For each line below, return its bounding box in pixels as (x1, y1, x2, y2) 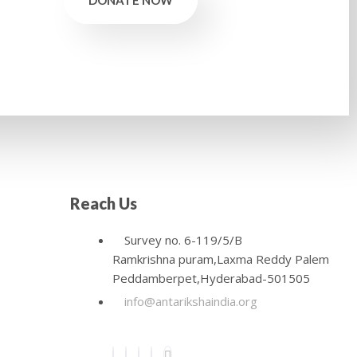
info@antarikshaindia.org (124, 292, 257, 309)
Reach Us (69, 193, 137, 213)
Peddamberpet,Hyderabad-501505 (112, 269, 310, 286)
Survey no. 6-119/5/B (124, 231, 242, 248)
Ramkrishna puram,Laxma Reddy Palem (112, 250, 329, 267)
